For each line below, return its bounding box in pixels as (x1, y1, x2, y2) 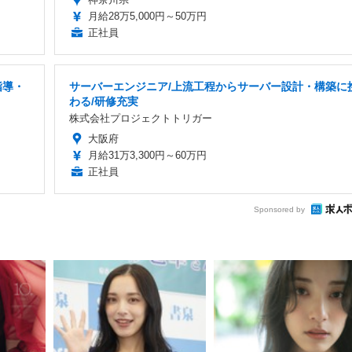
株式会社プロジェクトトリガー (68, 112, 212, 125)
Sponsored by (254, 204, 305, 214)
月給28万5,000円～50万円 (87, 10, 207, 23)
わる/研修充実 (68, 95, 138, 108)
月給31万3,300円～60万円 (87, 149, 207, 162)
